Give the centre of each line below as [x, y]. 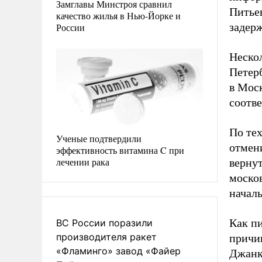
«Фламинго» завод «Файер [118, 251]
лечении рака [83, 161]
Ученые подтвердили [99, 138]
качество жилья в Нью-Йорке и [118, 15]
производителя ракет [106, 237]
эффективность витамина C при [120, 150]
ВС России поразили [104, 223]
